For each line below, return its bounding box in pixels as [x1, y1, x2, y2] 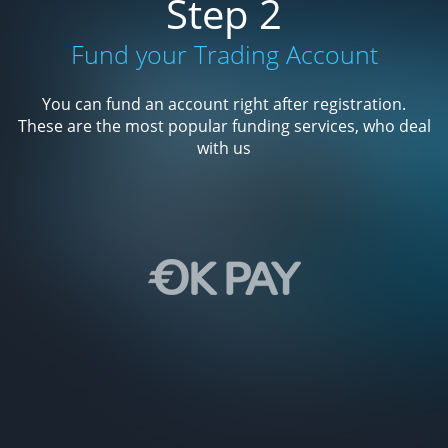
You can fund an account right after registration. [42, 92, 406, 115]
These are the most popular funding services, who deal [17, 114, 431, 137]
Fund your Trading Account [70, 36, 378, 71]
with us [197, 136, 251, 159]
